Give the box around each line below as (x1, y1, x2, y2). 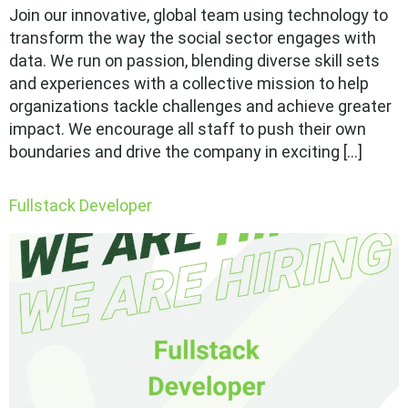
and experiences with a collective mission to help (9, 74, 369, 94)
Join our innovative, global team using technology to (9, 5, 388, 25)
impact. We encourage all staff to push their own (9, 119, 366, 139)
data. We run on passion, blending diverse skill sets (9, 51, 380, 71)
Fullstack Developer (9, 196, 152, 216)
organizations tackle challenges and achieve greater (9, 97, 392, 117)
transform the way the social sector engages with (9, 28, 376, 48)
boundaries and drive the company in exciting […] (9, 142, 362, 162)
